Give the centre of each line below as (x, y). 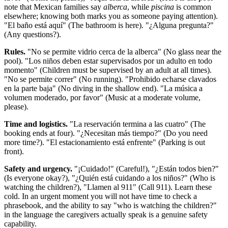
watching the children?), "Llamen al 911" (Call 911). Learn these (108, 187)
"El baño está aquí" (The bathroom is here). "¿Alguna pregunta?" (109, 25)
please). (16, 107)
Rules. (15, 52)
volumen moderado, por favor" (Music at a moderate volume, (102, 98)
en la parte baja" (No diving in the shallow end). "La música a (103, 89)
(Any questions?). (33, 35)
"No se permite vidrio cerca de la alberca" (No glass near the (123, 52)
